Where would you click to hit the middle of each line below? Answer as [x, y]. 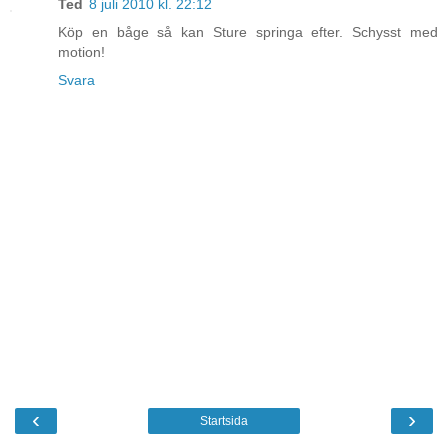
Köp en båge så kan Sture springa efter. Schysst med [248, 32]
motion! [81, 52]
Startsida [224, 420]
